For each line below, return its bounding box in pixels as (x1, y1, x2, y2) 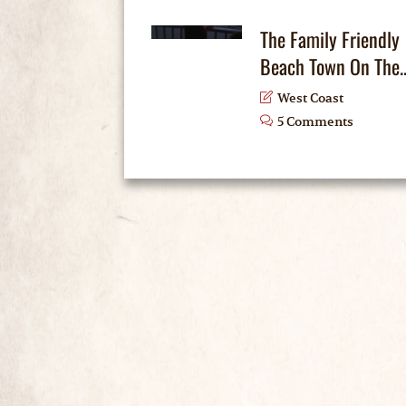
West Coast (277, 90, 343, 106)
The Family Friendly (260, 24, 400, 53)
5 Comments (277, 113, 353, 130)
